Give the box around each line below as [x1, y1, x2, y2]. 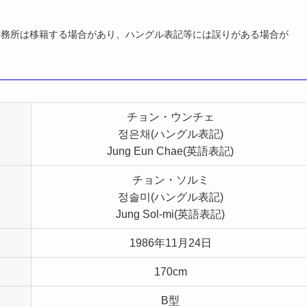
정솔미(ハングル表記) [117, 191, 223, 203]
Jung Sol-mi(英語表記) [116, 208, 225, 220]
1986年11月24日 [129, 236, 212, 249]
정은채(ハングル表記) [117, 127, 223, 140]
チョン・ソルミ [132, 173, 209, 186]
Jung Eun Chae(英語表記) [107, 145, 234, 157]
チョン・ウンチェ [126, 110, 214, 123]
